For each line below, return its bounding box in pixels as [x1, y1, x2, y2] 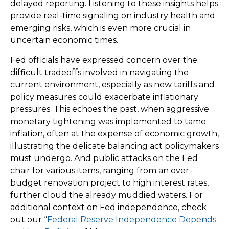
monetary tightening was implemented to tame [10, 117, 206, 127]
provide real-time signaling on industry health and [10, 11, 215, 21]
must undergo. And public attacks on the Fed [10, 153, 198, 164]
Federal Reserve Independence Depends [47, 215, 216, 225]
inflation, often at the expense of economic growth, [10, 129, 219, 139]
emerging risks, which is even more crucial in [10, 23, 191, 33]
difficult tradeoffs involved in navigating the [10, 67, 189, 78]
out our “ [10, 215, 47, 225]
